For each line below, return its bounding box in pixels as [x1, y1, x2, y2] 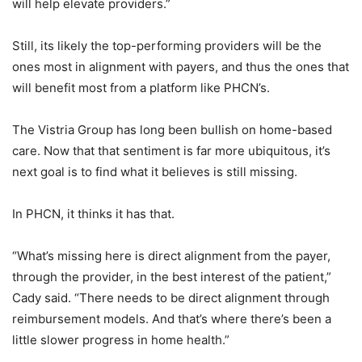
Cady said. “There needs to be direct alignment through [12, 290, 330, 306]
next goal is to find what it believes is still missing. [12, 164, 297, 180]
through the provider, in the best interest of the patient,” [12, 269, 331, 285]
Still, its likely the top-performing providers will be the [12, 38, 322, 54]
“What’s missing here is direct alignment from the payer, [12, 248, 330, 264]
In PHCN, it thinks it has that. [12, 206, 175, 222]
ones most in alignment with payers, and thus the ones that [12, 59, 349, 75]
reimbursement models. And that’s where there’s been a [12, 311, 331, 327]
